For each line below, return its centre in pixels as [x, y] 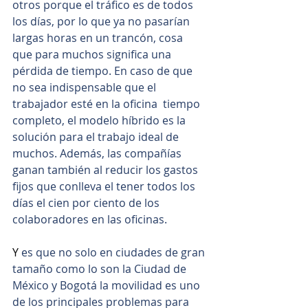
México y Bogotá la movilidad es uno [108, 286]
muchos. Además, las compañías [98, 154]
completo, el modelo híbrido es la [100, 121]
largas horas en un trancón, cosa [99, 38]
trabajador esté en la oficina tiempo [108, 104]
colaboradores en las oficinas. [90, 220]
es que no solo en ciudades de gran [114, 253]
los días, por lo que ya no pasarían [102, 22]
